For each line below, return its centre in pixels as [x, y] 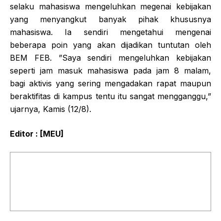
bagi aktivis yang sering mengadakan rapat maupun [110, 83]
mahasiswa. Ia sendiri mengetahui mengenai [110, 32]
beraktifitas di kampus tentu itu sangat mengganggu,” [110, 96]
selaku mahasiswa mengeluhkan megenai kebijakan [110, 6]
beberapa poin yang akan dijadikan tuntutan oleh [110, 45]
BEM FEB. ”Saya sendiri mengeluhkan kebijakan [110, 57]
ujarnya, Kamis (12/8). [51, 109]
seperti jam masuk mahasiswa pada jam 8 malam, [110, 70]
